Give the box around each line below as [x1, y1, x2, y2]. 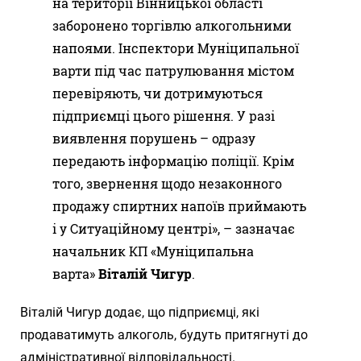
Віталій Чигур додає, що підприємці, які [20, 305, 259, 321]
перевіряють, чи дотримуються [52, 85, 263, 102]
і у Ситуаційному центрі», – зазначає [52, 220, 295, 238]
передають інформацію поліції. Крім [52, 152, 294, 170]
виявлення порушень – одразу [52, 130, 255, 147]
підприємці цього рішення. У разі [52, 107, 275, 125]
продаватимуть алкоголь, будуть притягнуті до [20, 327, 308, 343]
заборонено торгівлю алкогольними [52, 17, 292, 35]
